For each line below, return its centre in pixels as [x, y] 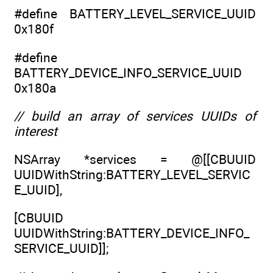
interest [36, 131]
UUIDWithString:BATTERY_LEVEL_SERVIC [132, 175]
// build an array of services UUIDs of [135, 116]
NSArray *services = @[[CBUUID [135, 160]
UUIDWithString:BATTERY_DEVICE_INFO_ [132, 233]
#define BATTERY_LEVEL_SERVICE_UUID [135, 14]
